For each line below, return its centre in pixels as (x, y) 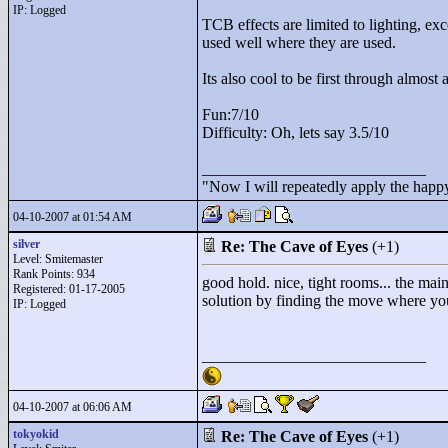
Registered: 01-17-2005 (69, 289)
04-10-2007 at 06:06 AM (72, 407)
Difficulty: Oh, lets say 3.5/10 (295, 132)
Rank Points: (45, 274)
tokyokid (36, 434)
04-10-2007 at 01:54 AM (72, 217)
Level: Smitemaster (58, 259)
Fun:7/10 (230, 114)
